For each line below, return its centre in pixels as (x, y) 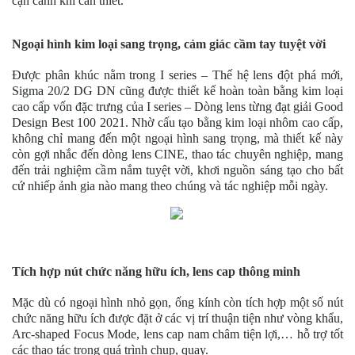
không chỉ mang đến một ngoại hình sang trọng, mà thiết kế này (177, 138)
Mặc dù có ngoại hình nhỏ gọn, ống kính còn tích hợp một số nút (177, 302)
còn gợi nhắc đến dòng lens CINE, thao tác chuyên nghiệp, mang (177, 154)
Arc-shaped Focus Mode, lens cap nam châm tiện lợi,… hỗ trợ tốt (177, 334)
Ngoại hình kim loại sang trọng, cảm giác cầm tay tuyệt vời (169, 44)
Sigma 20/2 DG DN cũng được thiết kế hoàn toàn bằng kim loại (177, 90)
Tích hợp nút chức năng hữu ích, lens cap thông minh (156, 271)
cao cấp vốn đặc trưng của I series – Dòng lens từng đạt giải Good (177, 106)
